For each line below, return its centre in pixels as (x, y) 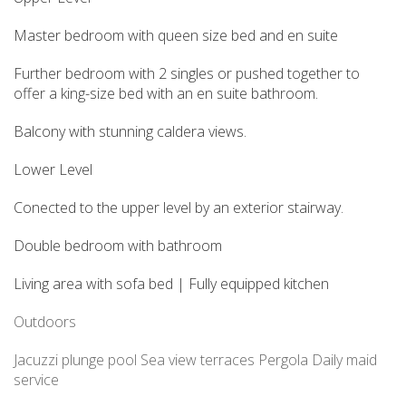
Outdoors (45, 322)
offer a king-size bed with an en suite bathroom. (166, 94)
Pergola (281, 360)
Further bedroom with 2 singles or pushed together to (187, 74)
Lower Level (53, 170)
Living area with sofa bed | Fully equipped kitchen (171, 284)
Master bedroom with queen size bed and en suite (176, 36)
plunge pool (99, 360)
